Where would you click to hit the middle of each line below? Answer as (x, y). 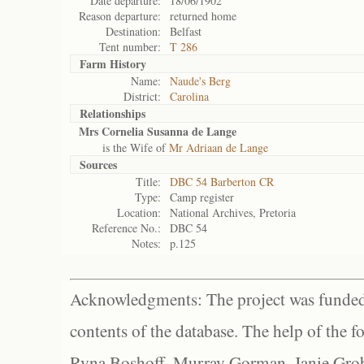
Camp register (202, 197)
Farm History (113, 64)
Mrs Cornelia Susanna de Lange (158, 131)
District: (142, 96)
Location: (139, 212)
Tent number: (130, 47)
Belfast (186, 31)
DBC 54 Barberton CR (222, 182)
